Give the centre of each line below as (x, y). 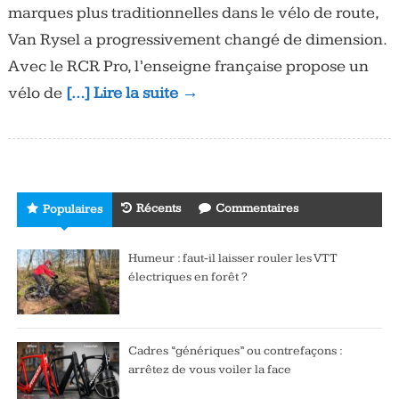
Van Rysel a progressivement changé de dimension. (197, 39)
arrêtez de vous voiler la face (209, 369)
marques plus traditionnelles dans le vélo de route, (193, 12)
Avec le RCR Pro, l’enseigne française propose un (188, 66)
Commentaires (256, 208)
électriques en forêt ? (187, 277)
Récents (158, 208)
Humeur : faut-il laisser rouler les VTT (232, 258)
